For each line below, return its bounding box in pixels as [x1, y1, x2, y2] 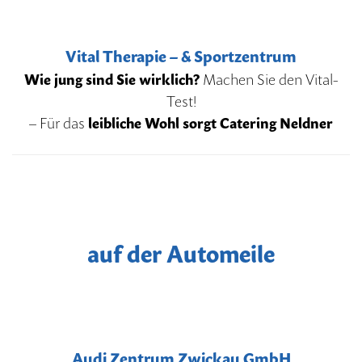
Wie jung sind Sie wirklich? [23, 70, 200, 88]
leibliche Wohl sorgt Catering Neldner [88, 114, 333, 132]
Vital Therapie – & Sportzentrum [65, 46, 297, 66]
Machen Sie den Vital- [199, 70, 339, 88]
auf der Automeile [87, 239, 275, 268]
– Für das [29, 114, 88, 132]
